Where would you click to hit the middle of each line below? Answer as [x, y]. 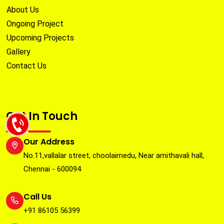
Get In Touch [42, 116]
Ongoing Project [35, 24]
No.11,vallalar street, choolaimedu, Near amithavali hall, [114, 156]
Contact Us [26, 66]
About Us [23, 10]
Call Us [37, 197]
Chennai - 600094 [52, 169]
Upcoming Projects [40, 38]
